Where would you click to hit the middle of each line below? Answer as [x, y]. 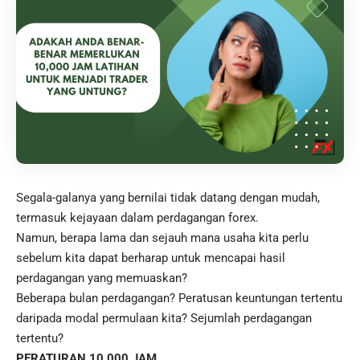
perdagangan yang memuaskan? [102, 278]
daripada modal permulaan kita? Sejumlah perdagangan [164, 319]
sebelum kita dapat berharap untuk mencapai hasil [151, 258]
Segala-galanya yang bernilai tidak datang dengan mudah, [168, 198]
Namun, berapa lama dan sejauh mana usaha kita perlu [162, 238]
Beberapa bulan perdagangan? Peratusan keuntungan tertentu [179, 299]
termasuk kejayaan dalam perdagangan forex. [137, 218]
